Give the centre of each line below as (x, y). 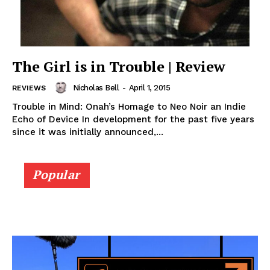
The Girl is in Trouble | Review (119, 67)
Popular (56, 175)
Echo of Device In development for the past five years (133, 120)
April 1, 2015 (149, 87)
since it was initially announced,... (88, 132)
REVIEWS (29, 88)
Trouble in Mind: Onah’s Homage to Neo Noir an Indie (129, 107)
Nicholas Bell (96, 87)
